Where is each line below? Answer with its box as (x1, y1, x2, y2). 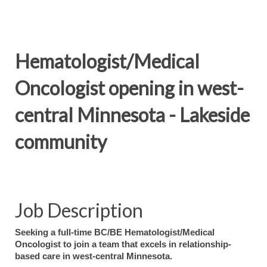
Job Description (15, 198, 143, 222)
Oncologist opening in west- (15, 76, 244, 100)
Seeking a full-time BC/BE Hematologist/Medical (15, 228, 215, 237)
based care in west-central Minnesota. (15, 252, 172, 261)
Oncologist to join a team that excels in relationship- (15, 240, 231, 249)
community (15, 130, 107, 153)
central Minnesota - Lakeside (15, 103, 250, 126)
